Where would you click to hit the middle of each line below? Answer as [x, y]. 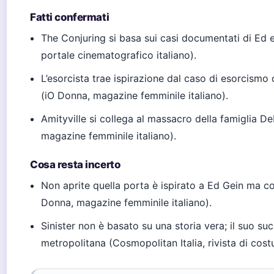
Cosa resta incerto [75, 165]
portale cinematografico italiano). [119, 55]
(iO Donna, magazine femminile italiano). [135, 95]
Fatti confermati [70, 17]
